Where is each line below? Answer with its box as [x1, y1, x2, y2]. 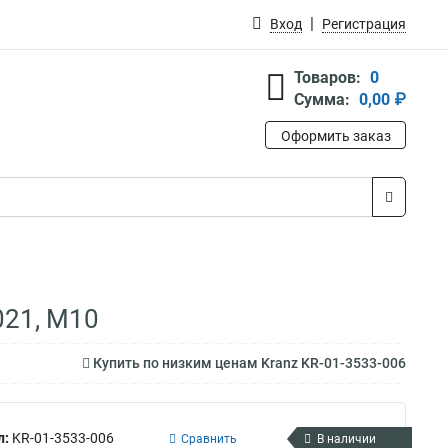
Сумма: [294, 90, 350, 109]
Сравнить [181, 431, 237, 446]
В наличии [317, 431, 376, 446]
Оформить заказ [280, 128, 391, 144]
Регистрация [322, 16, 406, 32]
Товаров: [294, 68, 361, 87]
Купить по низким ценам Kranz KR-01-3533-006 [90, 355, 406, 371]
